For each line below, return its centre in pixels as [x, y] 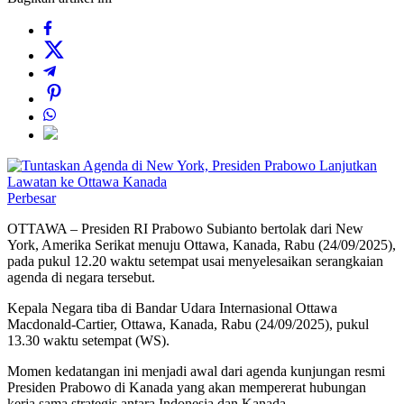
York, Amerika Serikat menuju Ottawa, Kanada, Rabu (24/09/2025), [202, 245]
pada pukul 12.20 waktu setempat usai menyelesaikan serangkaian [195, 262]
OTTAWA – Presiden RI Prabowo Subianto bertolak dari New [185, 229]
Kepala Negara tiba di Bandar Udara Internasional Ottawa [172, 308]
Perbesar [32, 198]
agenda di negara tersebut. [81, 278]
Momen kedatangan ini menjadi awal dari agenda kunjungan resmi [196, 372]
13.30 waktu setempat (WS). [88, 341]
